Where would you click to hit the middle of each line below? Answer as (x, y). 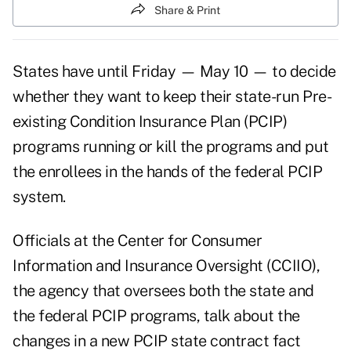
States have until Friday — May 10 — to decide (174, 72)
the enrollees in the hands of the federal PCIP (167, 172)
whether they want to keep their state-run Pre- (172, 97)
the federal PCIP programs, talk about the (156, 316)
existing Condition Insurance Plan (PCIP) (150, 122)
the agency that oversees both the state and (163, 291)
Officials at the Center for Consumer (137, 241)
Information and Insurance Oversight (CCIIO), (166, 266)
